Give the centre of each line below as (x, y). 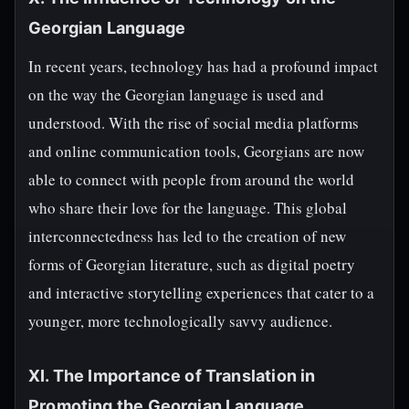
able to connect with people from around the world (191, 179)
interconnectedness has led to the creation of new (187, 236)
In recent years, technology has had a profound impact (203, 66)
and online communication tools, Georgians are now (196, 151)
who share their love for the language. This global (188, 208)
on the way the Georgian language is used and (176, 94)
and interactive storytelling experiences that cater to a (201, 293)
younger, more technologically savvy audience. (180, 321)
